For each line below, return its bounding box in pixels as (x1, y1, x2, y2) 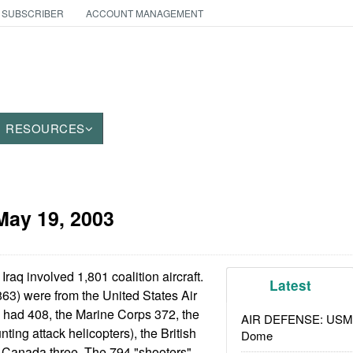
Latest (269, 276, 312, 295)
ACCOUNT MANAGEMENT (85, 6, 203, 20)
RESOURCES (6, 120, 85, 136)
